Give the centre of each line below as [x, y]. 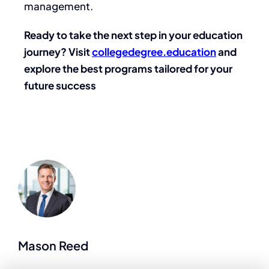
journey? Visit [58, 51]
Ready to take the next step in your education [133, 35]
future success [60, 85]
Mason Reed [53, 246]
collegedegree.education [154, 51]
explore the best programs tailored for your [128, 68]
